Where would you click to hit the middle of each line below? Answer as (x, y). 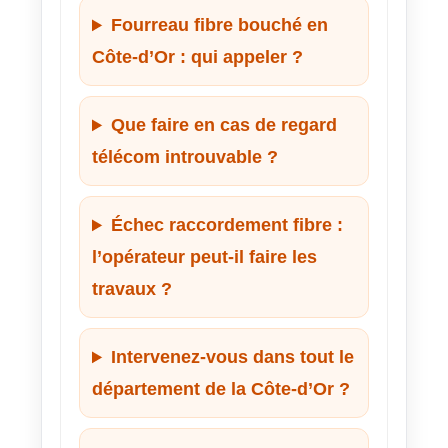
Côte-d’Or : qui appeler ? (197, 57)
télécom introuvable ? (185, 157)
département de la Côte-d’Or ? (221, 389)
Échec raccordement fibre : (227, 225)
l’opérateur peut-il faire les (204, 257)
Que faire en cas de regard (224, 125)
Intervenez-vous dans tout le (233, 357)
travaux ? (132, 289)
